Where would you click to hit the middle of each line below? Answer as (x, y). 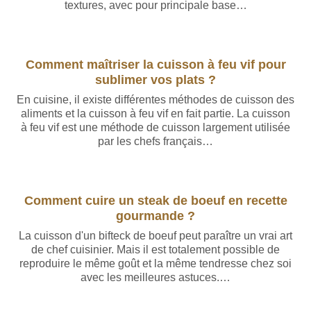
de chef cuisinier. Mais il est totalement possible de (155, 250)
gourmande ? (155, 216)
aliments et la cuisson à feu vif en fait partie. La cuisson (155, 114)
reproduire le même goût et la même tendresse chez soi (155, 263)
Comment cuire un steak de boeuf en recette (155, 200)
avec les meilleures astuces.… (155, 277)
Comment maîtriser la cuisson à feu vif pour (155, 64)
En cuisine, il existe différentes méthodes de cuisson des (155, 100)
